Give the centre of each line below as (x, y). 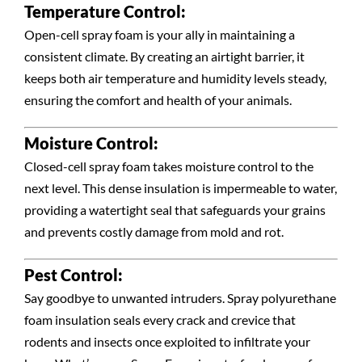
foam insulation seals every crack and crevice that (160, 320)
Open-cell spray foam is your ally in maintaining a (159, 35)
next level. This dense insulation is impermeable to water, (180, 188)
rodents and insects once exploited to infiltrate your (167, 342)
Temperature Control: (105, 12)
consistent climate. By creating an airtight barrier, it (164, 57)
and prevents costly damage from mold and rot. (154, 232)
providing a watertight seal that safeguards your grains (175, 210)
